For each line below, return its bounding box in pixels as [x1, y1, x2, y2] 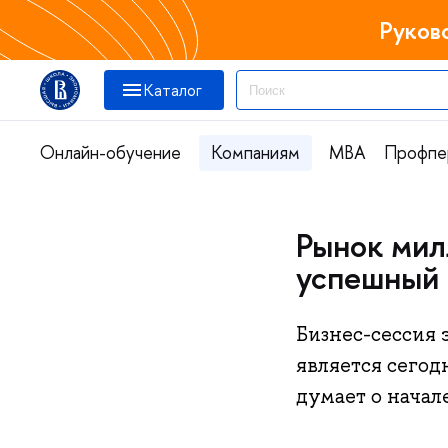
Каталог [144, 79, 202, 101]
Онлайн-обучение [40, 140, 181, 165]
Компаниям [210, 140, 300, 165]
